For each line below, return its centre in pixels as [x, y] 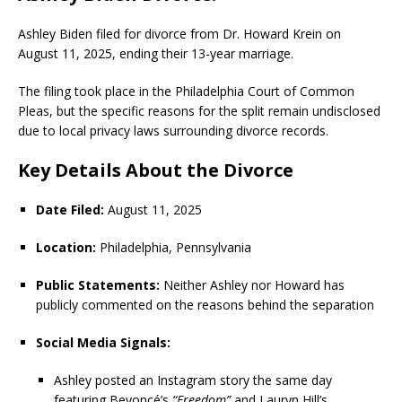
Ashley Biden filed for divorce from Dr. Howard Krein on [179, 33]
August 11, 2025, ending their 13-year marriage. [156, 53]
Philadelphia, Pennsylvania [174, 247]
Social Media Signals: [103, 342]
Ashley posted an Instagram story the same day [193, 380]
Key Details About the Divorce [156, 170]
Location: [66, 247]
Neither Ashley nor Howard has [252, 284]
